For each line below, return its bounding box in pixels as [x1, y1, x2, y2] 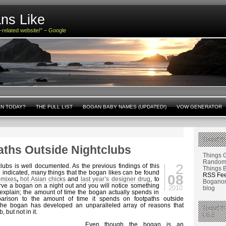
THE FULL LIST [35, 104, 73, 109]
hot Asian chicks [20, 176, 66, 183]
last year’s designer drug [80, 176, 151, 183]
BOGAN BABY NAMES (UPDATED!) [82, 104, 166, 109]
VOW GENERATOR [176, 104, 222, 109]
